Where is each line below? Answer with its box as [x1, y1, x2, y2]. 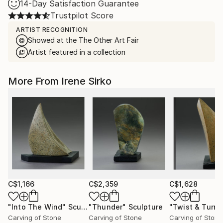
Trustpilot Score [50, 10, 113, 20]
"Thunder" [89, 203, 126, 211]
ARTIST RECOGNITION [16, 26, 88, 33]
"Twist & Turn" [169, 203, 222, 211]
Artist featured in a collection [28, 48, 125, 56]
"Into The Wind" [8, 203, 66, 211]
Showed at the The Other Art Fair [28, 36, 139, 44]
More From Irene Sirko [8, 75, 111, 87]
